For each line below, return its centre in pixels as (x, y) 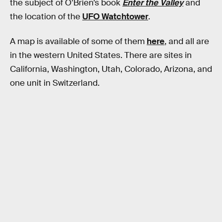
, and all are (187, 41)
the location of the (46, 17)
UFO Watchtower (115, 17)
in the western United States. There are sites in (101, 55)
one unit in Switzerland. (55, 83)
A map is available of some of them (78, 41)
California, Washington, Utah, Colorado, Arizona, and (111, 69)
